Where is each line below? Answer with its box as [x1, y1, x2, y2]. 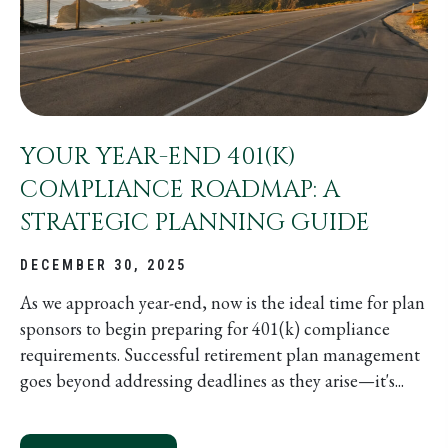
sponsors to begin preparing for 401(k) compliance [20, 316, 390, 340]
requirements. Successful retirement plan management [20, 342, 420, 366]
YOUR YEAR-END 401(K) [20, 140, 296, 173]
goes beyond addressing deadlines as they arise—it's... [20, 368, 404, 392]
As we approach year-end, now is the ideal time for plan [20, 290, 425, 314]
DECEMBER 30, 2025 [20, 256, 187, 273]
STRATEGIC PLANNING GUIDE [20, 206, 370, 239]
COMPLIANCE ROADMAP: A [20, 173, 340, 206]
